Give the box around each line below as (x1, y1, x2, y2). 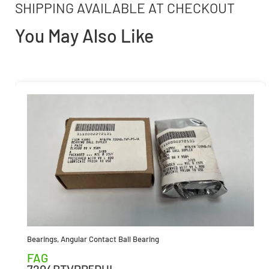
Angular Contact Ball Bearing (61, 234, 159, 244)
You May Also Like (15, 24, 154, 46)
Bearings (27, 234, 57, 244)
